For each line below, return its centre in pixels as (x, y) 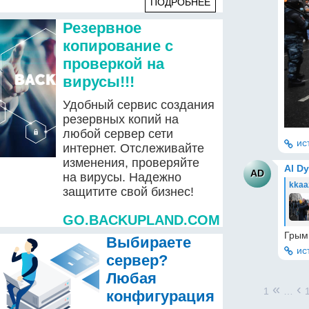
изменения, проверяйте (131, 163)
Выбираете (148, 242)
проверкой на (113, 64)
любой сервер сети (118, 134)
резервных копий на (120, 119)
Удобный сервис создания (138, 105)
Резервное (102, 28)
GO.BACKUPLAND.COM (141, 220)
